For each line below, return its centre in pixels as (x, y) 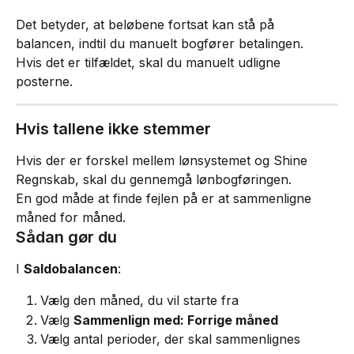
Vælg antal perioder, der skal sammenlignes (170, 339)
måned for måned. (71, 217)
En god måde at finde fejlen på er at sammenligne (166, 198)
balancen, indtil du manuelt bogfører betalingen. (160, 43)
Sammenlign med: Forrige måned (176, 320)
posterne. (44, 81)
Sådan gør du (66, 237)
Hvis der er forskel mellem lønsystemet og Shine (164, 160)
